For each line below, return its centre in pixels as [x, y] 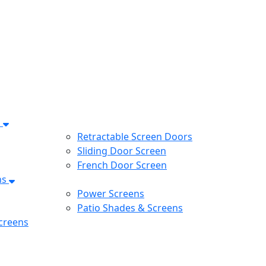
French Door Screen [122, 165]
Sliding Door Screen [122, 151]
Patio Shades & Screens [130, 208]
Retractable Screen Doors [135, 136]
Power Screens [111, 193]
